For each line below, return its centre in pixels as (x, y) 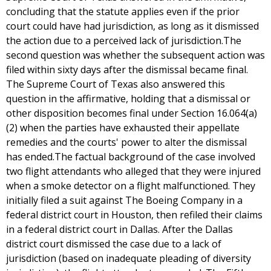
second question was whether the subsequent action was (135, 55)
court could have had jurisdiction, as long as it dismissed (132, 26)
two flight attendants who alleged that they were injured (133, 171)
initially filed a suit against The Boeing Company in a (124, 200)
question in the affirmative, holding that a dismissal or (128, 99)
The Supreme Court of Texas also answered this (116, 84)
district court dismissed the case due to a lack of (114, 244)
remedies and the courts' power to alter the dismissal (126, 142)
